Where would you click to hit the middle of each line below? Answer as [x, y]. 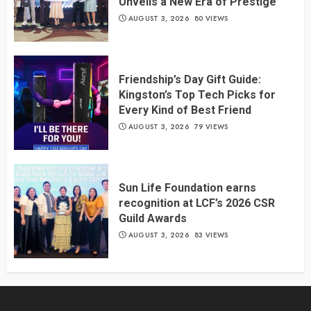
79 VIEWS [211, 127]
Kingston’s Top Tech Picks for [197, 95]
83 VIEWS [211, 235]
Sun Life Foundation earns [187, 188]
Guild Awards [153, 219]
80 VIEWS [211, 19]
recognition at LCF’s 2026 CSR [197, 203]
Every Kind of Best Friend [185, 110]
